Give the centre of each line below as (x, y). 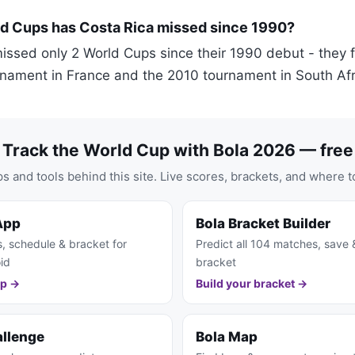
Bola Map (227, 337)
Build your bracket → (252, 284)
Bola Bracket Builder (263, 224)
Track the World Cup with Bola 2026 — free (177, 151)
